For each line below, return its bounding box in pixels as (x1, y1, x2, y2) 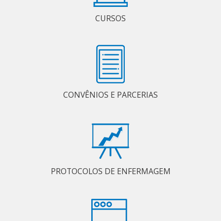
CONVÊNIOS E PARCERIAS (63, 89, 158, 100)
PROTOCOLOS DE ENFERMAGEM (50, 165, 171, 177)
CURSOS (95, 12, 126, 24)
